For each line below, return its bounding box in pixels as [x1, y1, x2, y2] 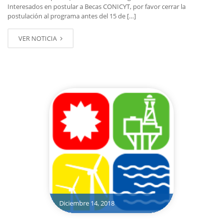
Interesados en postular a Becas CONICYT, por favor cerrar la [7, 2, 186, 11]
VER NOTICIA [18, 34, 58, 43]
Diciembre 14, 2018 [59, 198, 114, 208]
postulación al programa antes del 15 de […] [7, 11, 136, 21]
